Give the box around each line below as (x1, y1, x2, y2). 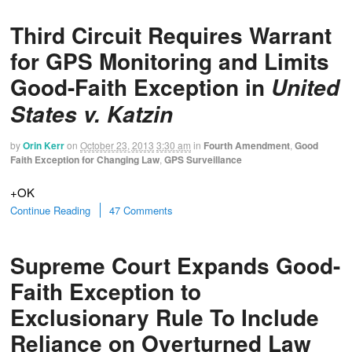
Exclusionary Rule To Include (10, 301, 319, 334)
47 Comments (109, 203, 173, 218)
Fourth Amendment (203, 138, 290, 153)
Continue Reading (10, 203, 90, 218)
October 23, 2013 (80, 138, 154, 152)
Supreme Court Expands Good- (10, 249, 340, 282)
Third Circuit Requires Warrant (10, 19, 332, 52)
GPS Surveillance (164, 152, 242, 167)
